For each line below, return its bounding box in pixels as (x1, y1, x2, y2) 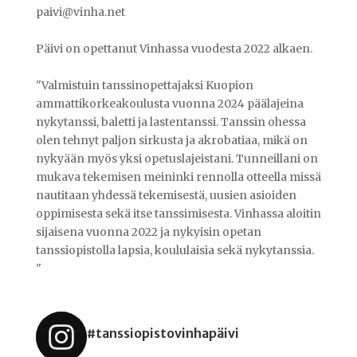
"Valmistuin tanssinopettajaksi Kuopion (35, 78, 253, 92)
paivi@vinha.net (35, 5, 125, 19)
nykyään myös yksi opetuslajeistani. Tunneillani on (35, 151, 318, 166)
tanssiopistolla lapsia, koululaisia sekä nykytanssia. (35, 243, 314, 257)
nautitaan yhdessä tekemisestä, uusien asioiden (35, 188, 296, 202)
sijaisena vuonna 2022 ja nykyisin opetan (35, 225, 261, 239)
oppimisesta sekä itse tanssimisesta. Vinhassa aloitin (35, 206, 321, 221)
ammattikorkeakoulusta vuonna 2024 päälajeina (35, 96, 304, 111)
